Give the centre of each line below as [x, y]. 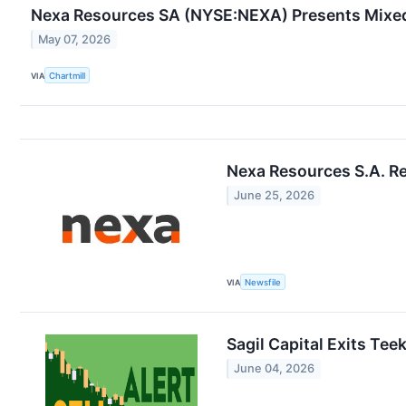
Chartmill [68, 75]
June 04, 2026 [275, 369]
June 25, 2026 [275, 196]
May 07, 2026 [75, 40]
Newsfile [263, 282]
